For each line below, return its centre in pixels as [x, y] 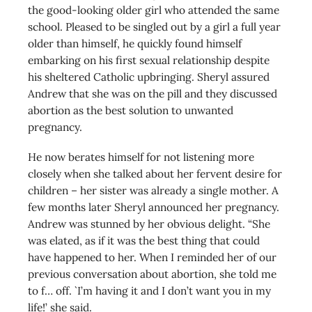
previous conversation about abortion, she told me [152, 273]
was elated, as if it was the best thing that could [144, 240]
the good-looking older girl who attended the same [154, 9]
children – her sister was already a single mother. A [153, 190]
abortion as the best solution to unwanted [131, 110]
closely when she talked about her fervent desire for [155, 173]
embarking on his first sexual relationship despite [149, 60]
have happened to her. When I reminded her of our [152, 257]
